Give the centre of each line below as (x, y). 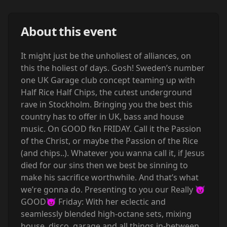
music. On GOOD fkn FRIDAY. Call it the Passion (111, 129)
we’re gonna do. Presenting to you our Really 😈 (113, 190)
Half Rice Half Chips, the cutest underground (106, 92)
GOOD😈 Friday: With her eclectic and (93, 202)
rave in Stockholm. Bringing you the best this (107, 104)
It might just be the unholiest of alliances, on (106, 56)
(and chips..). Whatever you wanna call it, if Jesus (113, 153)
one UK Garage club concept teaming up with (108, 80)
